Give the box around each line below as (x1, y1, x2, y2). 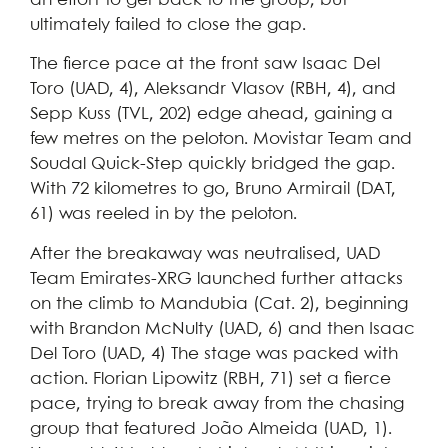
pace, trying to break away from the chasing (30, 395, 404, 413)
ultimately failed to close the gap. (30, 16, 316, 34)
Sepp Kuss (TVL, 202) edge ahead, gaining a (30, 106, 393, 124)
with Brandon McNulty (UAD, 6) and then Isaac (30, 320, 415, 338)
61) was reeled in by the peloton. (30, 206, 307, 224)
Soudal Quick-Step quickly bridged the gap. (30, 156, 395, 174)
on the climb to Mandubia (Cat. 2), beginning (30, 295, 408, 313)
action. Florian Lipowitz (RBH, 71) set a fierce (30, 370, 391, 388)
